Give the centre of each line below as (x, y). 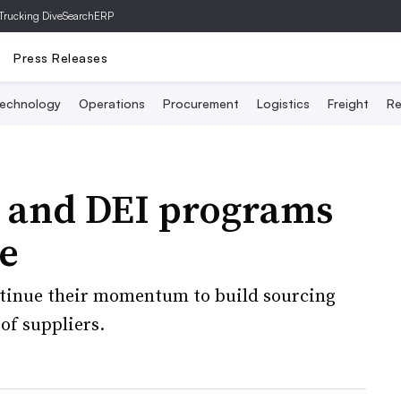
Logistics (283, 103)
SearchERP (88, 16)
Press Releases (60, 57)
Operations (112, 103)
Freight (348, 103)
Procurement (201, 103)
